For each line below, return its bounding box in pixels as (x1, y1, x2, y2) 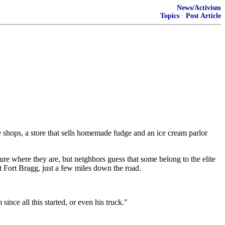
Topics (160, 12, 179, 20)
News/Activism (177, 4, 221, 12)
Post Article (186, 12, 221, 20)
